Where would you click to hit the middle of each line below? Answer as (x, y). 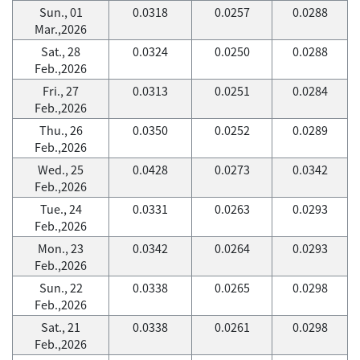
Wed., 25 (61, 170)
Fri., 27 (61, 91)
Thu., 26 (61, 130)
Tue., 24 (61, 209)
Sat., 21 (61, 327)
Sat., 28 (61, 51)
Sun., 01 (61, 12)
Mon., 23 (61, 248)
